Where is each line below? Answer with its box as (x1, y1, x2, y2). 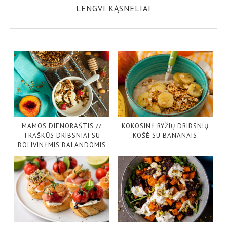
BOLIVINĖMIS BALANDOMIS (17, 141, 106, 150)
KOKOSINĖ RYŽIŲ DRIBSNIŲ (121, 122, 209, 131)
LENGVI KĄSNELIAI (76, 3, 151, 14)
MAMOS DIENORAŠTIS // (21, 122, 102, 131)
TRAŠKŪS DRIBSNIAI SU (23, 131, 100, 140)
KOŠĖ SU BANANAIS (133, 131, 198, 140)
